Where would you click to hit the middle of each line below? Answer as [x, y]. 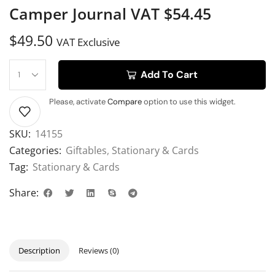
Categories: [35, 151]
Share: [24, 193]
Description [39, 251]
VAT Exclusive [88, 42]
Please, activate [78, 102]
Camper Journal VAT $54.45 [110, 14]
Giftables [86, 151]
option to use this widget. [189, 102]
